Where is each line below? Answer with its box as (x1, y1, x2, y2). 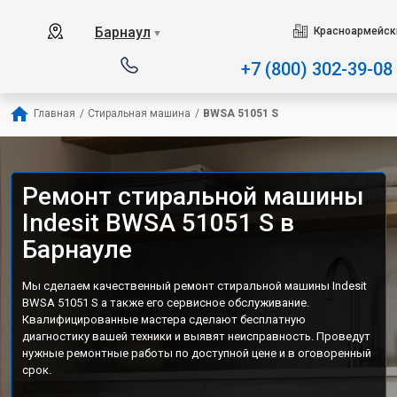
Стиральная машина (88, 107, 191, 120)
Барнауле (22, 235, 132, 264)
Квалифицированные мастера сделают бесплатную (22, 313, 306, 326)
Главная (34, 107, 75, 120)
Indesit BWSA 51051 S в (22, 208, 294, 237)
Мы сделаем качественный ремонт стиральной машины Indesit (22, 279, 367, 292)
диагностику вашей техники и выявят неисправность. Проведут (22, 330, 370, 343)
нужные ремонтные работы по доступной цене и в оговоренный (22, 346, 371, 360)
